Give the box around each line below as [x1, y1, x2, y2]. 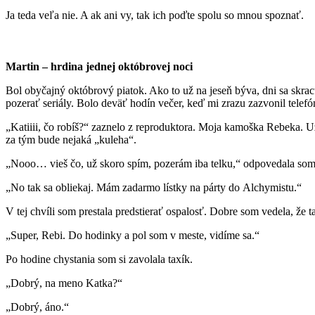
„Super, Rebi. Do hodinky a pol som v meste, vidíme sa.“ [6, 229, 262, 241]
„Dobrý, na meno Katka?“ [6, 276, 125, 289]
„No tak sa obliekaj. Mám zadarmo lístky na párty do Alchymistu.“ [6, 181, 304, 193]
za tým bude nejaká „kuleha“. [6, 133, 139, 146]
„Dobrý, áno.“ [6, 300, 72, 313]
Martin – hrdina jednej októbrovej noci [6, 60, 193, 72]
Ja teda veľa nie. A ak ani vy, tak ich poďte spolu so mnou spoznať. [6, 8, 307, 21]
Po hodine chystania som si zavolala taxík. [6, 252, 195, 265]
